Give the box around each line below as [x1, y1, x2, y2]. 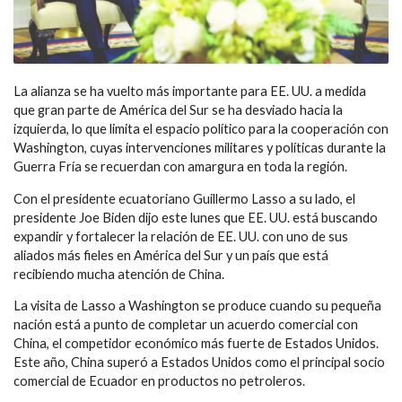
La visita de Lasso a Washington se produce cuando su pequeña [13, 298, 381, 314]
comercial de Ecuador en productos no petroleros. [13, 373, 305, 389]
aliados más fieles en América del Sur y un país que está [13, 247, 328, 263]
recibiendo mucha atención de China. [13, 266, 224, 282]
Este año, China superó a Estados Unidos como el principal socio [13, 354, 385, 371]
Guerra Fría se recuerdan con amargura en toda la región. [13, 159, 347, 175]
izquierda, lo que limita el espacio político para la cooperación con [13, 121, 389, 137]
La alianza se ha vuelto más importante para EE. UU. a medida [13, 83, 366, 100]
